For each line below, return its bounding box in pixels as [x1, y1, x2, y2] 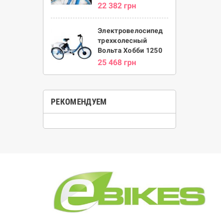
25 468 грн [98, 58, 137, 67]
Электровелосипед [98, 27, 163, 35]
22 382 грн [98, 1, 137, 10]
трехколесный [98, 37, 147, 44]
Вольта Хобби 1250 [98, 46, 162, 54]
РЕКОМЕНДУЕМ [51, 97, 107, 107]
